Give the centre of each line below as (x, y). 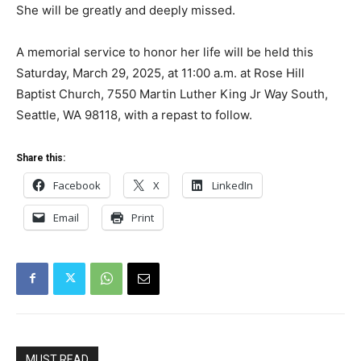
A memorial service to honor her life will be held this (165, 52)
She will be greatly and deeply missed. (126, 10)
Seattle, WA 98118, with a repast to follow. (134, 114)
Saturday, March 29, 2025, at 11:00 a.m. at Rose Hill (160, 73)
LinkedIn (232, 185)
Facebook (77, 185)
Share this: (41, 158)
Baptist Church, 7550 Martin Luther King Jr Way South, (172, 93)
